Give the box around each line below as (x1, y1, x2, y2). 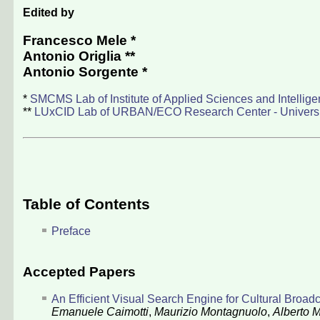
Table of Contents (23, 195, 150, 212)
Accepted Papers (23, 264, 136, 279)
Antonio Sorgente (23, 64, 139, 79)
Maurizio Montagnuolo (154, 306, 267, 319)
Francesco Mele (23, 32, 127, 48)
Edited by (23, 6, 74, 19)
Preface (51, 224, 91, 237)
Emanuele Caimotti (51, 306, 149, 319)
